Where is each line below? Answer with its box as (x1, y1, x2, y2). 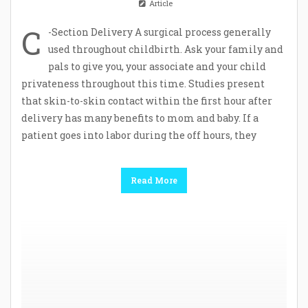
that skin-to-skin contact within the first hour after (21, 93, 272, 107)
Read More (131, 174, 177, 186)
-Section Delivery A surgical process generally (48, 25, 271, 38)
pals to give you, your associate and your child (48, 59, 266, 73)
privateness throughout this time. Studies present (21, 76, 265, 90)
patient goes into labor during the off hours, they (21, 128, 256, 142)
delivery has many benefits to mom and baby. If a (21, 111, 258, 124)
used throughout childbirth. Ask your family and (48, 42, 283, 56)
